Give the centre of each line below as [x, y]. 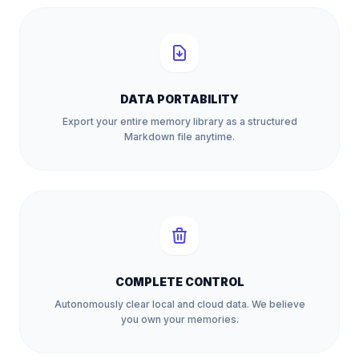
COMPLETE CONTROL [179, 282]
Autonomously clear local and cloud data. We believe [179, 304]
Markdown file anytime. [179, 137]
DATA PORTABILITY [179, 99]
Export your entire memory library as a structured [179, 121]
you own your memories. [179, 319]
